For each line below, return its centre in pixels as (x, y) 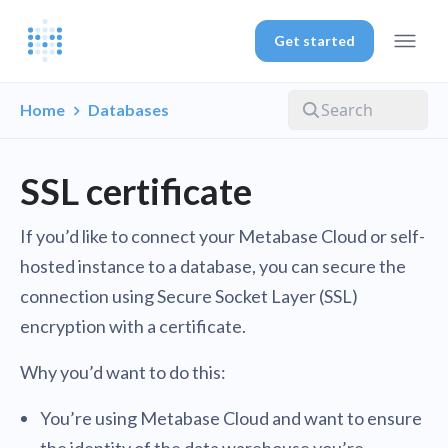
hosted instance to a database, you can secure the (213, 266)
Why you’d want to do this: (123, 372)
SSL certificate (136, 191)
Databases (128, 109)
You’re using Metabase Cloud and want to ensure (231, 418)
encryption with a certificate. (133, 326)
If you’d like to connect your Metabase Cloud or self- (222, 236)
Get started (314, 40)
